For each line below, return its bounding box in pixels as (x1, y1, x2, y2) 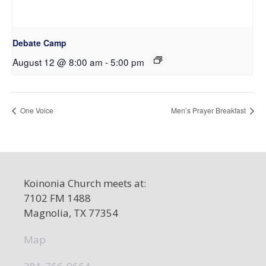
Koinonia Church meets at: (24, 176, 146, 190)
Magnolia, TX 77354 (24, 205, 118, 220)
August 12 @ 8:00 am (12, 55, 103, 69)
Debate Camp (12, 37, 66, 49)
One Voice (18, 104, 53, 115)
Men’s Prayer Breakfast (171, 104, 248, 115)
